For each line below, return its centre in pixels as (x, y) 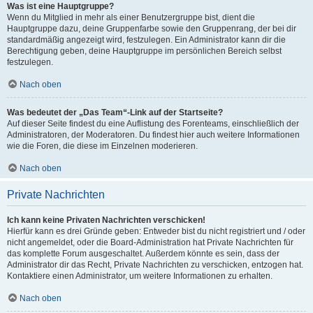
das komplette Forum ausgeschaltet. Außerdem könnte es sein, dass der (143, 254)
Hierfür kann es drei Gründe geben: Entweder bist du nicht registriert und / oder (156, 231)
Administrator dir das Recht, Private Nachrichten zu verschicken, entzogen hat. (155, 265)
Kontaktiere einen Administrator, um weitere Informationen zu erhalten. (140, 276)
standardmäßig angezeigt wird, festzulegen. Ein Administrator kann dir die (146, 40)
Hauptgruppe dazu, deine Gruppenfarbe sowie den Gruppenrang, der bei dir (152, 29)
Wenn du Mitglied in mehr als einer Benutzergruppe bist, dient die (131, 17)
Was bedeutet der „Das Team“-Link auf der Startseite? (115, 112)
